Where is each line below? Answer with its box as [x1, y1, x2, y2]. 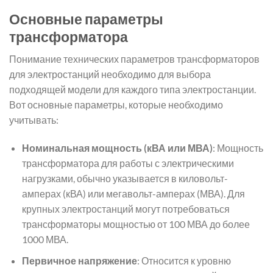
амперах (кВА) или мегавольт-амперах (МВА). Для [21, 188, 245, 200]
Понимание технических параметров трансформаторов [9, 53, 260, 65]
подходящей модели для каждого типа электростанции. [9, 83, 256, 96]
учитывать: [9, 114, 58, 126]
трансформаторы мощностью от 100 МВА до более [21, 218, 250, 230]
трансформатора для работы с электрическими [21, 157, 234, 169]
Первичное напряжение [21, 254, 137, 266]
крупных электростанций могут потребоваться [21, 203, 230, 215]
